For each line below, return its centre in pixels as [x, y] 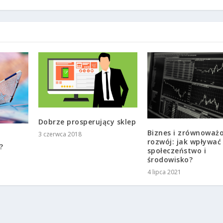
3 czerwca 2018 [60, 134]
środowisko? [170, 159]
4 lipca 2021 [164, 172]
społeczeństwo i [177, 150]
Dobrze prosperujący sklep [87, 121]
